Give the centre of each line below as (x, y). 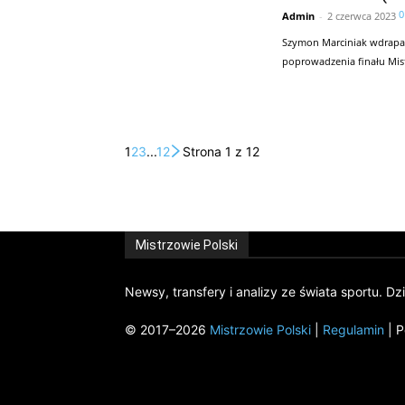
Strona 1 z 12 (221, 151)
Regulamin (353, 329)
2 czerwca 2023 (362, 15)
